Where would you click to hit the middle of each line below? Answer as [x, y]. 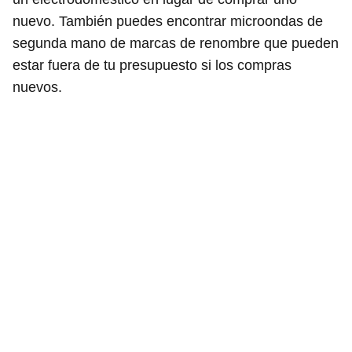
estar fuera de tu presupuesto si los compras [152, 65]
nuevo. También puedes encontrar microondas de [168, 21]
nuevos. [37, 87]
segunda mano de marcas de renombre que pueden [176, 43]
